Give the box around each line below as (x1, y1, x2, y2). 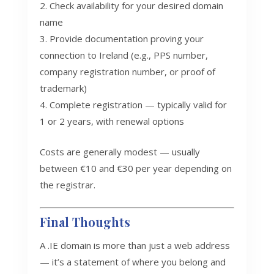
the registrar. (39, 179, 95, 191)
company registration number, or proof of (39, 65, 215, 78)
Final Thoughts (39, 213, 130, 231)
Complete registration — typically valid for (49, 98, 227, 111)
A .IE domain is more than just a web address (39, 239, 230, 252)
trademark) (39, 82, 87, 95)
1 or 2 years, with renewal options (39, 115, 184, 128)
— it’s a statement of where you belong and (39, 256, 226, 268)
